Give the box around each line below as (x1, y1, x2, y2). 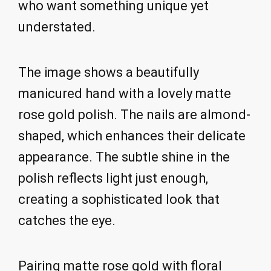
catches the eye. (18, 213, 116, 229)
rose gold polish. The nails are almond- (18, 107, 250, 123)
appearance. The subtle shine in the (18, 149, 230, 165)
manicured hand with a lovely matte (18, 86, 231, 102)
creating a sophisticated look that (18, 192, 220, 207)
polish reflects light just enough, (18, 171, 208, 186)
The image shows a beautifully (18, 65, 199, 80)
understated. (18, 19, 96, 35)
